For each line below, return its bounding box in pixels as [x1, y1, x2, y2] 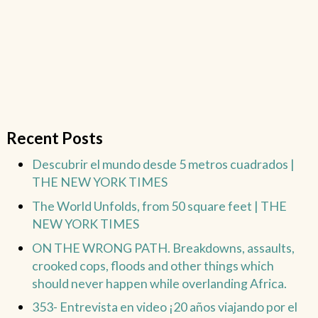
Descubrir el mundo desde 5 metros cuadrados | [31, 155, 295, 172]
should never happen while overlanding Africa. [31, 275, 287, 291]
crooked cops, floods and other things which [31, 257, 274, 273]
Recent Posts [6, 128, 103, 148]
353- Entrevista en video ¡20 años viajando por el [31, 299, 297, 315]
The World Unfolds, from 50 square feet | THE [31, 197, 287, 214]
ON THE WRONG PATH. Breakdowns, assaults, [31, 239, 295, 256]
